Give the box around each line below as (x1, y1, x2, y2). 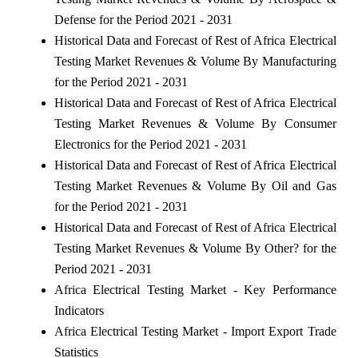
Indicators (54, 303, 104, 317)
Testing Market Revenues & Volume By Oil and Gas (54, 178, 336, 193)
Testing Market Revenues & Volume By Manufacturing (54, 54, 336, 68)
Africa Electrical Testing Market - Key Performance (54, 282, 336, 296)
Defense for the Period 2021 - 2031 (54, 12, 233, 26)
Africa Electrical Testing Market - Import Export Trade (54, 324, 336, 338)
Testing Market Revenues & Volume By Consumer (54, 116, 336, 130)
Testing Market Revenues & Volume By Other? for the (54, 241, 336, 255)
